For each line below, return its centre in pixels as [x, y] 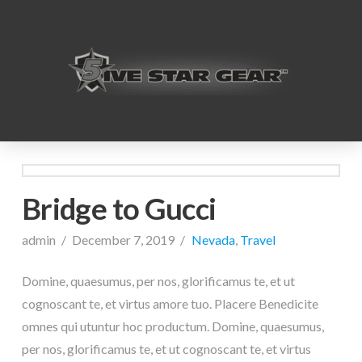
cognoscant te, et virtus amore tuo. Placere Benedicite [170, 303]
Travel [257, 239]
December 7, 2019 [124, 239]
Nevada [213, 239]
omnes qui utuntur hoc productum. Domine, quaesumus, [173, 326]
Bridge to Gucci [119, 208]
